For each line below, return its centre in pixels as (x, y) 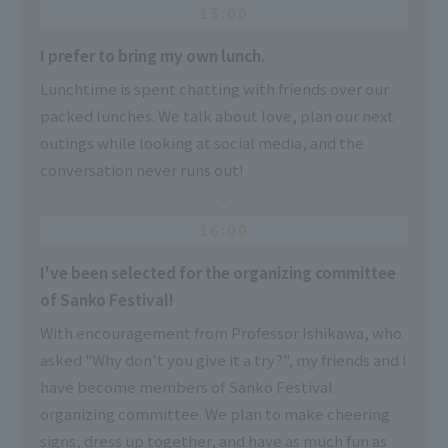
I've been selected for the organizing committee (218, 272)
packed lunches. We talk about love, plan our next (217, 115)
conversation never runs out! (142, 169)
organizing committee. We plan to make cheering (215, 413)
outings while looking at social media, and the (202, 142)
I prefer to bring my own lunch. (152, 55)
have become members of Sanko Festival (186, 386)
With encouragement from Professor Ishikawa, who (221, 332)
